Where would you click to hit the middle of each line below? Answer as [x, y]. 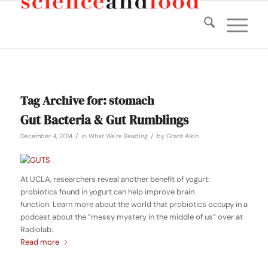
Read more [39, 242]
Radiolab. [36, 230]
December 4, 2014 [46, 136]
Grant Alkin [182, 136]
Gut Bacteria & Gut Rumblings [104, 120]
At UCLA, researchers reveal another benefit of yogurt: [115, 179]
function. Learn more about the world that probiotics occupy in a [134, 205]
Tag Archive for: [64, 100]
